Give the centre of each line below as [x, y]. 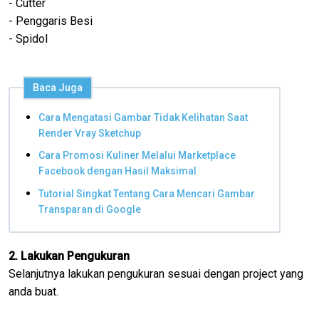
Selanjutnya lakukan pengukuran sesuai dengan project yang [156, 273]
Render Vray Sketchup [90, 133]
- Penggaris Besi [51, 21]
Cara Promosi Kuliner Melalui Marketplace [137, 156]
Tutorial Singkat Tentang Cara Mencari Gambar [147, 194]
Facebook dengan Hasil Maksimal [117, 171]
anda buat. [35, 291]
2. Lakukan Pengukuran [69, 256]
